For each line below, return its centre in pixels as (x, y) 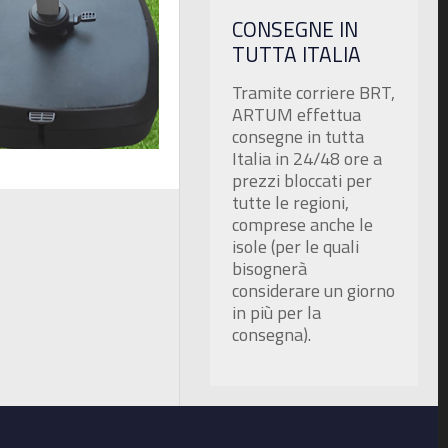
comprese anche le (303, 224)
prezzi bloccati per (302, 180)
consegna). (272, 334)
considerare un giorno (314, 290)
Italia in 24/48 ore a (307, 158)
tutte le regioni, (291, 202)
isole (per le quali (296, 246)
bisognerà (270, 268)
